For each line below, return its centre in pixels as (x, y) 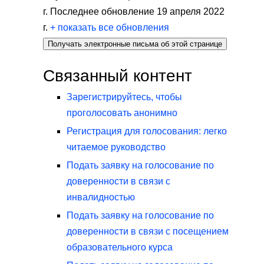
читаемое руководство (116, 147)
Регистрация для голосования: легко (147, 131)
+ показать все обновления (110, 27)
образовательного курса (120, 247)
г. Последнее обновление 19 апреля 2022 (134, 11)
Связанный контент (118, 75)
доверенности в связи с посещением (148, 231)
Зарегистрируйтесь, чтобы (124, 97)
